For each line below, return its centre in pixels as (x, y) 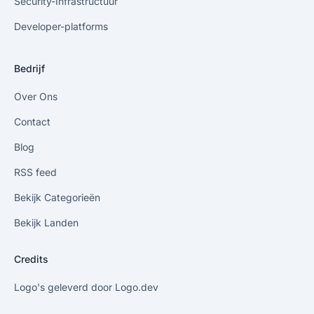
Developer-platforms (61, 26)
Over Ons (36, 96)
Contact (32, 122)
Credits (31, 259)
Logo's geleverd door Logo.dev (86, 287)
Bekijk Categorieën (57, 197)
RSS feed (35, 172)
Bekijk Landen (46, 223)
